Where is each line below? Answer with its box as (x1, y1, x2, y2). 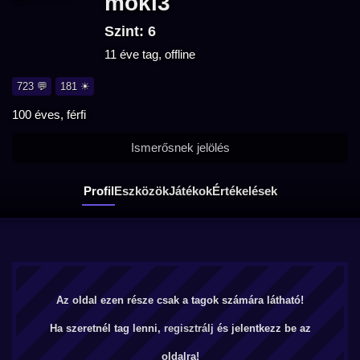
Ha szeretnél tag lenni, (49, 322, 164, 334)
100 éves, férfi (12, 108, 86, 121)
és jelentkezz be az (213, 322, 311, 334)
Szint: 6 (104, 23, 156, 39)
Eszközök (113, 183, 169, 198)
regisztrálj (163, 322, 214, 334)
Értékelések (211, 183, 277, 198)
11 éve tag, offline (104, 47, 195, 61)
